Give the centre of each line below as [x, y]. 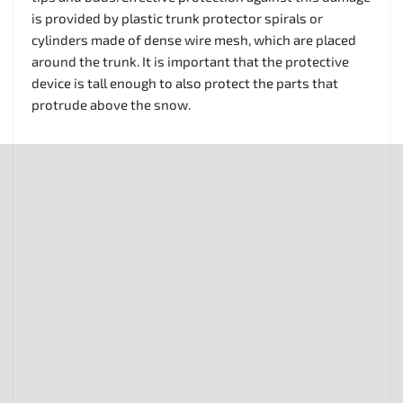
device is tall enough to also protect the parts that [185, 82]
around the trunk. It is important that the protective [190, 61]
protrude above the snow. [111, 104]
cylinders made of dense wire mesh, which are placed [194, 39]
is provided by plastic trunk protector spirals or [177, 18]
